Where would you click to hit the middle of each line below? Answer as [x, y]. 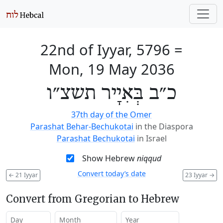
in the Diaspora [164, 126]
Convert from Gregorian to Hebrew [93, 199]
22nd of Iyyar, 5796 [105, 50]
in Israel [152, 138]
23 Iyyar [197, 175]
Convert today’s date [111, 173]
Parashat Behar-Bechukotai [82, 126]
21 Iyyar [26, 175]
